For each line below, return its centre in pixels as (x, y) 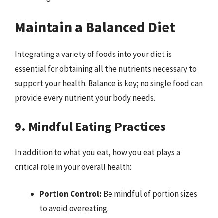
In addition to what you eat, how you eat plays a (97, 152)
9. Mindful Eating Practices (90, 126)
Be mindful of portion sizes (149, 194)
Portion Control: (71, 194)
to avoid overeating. (74, 208)
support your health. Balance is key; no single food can (109, 83)
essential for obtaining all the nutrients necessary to (106, 69)
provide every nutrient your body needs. (85, 98)
